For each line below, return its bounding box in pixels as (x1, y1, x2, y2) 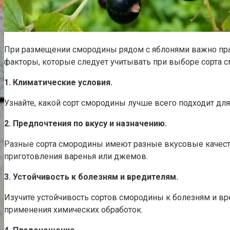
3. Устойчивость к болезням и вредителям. (4, 171, 178, 182)
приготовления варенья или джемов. (4, 151, 148, 161)
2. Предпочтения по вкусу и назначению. (4, 118, 167, 128)
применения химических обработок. (4, 204, 143, 215)
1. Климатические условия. (4, 77, 112, 87)
